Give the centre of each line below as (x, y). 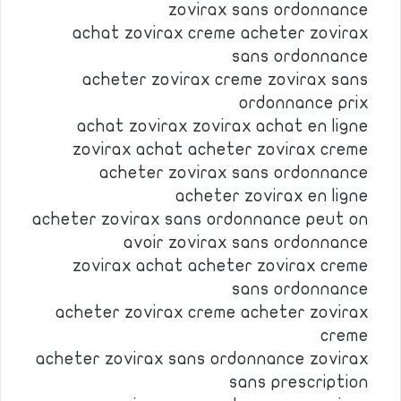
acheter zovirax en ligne (272, 196)
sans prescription (299, 382)
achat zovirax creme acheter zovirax (221, 33)
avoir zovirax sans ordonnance (246, 243)
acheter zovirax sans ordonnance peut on (200, 219)
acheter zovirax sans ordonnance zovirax (202, 359)
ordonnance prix (304, 103)
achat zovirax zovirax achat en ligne (223, 126)
